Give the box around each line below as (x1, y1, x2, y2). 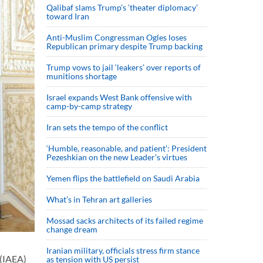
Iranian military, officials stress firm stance (46, 245, 200, 255)
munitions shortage (46, 71, 117, 81)
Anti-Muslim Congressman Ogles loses (46, 32, 187, 42)
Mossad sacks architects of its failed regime (46, 215, 203, 225)
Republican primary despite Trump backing (46, 41, 203, 51)
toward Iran (46, 11, 89, 21)
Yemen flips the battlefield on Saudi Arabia (46, 173, 200, 183)
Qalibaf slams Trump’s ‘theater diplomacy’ (46, 2, 198, 12)
